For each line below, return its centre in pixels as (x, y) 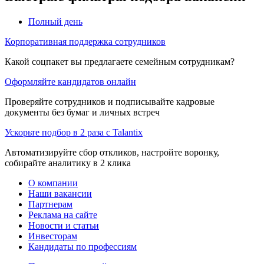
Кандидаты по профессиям (82, 246)
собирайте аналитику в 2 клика (68, 163)
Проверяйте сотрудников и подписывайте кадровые (110, 101)
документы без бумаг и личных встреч (82, 112)
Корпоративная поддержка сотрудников (85, 41)
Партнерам (50, 204)
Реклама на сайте (63, 214)
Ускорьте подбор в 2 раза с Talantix (74, 132)
